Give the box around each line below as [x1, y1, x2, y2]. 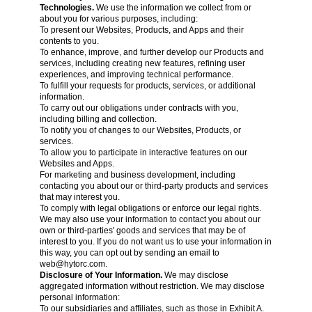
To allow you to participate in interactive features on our [39, 148, 247, 157]
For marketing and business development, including [39, 170, 235, 180]
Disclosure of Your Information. [39, 270, 162, 280]
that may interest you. [39, 192, 120, 202]
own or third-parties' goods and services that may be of [39, 226, 245, 235]
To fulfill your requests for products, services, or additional [39, 81, 256, 91]
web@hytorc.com [39, 259, 105, 269]
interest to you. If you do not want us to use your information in [39, 237, 272, 247]
